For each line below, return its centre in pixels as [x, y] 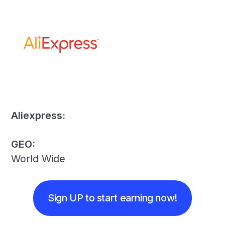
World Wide [38, 159]
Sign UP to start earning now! [113, 198]
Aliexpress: [38, 116]
